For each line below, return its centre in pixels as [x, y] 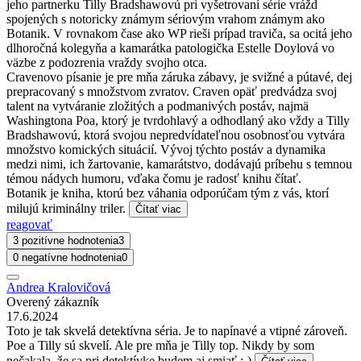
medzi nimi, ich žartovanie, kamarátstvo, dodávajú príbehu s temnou [179, 164]
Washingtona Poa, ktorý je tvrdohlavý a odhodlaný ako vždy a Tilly [178, 120]
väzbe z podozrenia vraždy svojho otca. [107, 62]
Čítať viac [158, 209]
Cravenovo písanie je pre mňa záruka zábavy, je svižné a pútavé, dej [179, 77]
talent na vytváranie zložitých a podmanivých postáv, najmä [158, 106]
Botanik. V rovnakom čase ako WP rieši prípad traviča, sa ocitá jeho [179, 33]
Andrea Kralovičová [58, 287]
